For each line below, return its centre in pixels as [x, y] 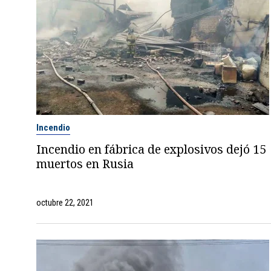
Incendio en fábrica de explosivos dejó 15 [151, 149]
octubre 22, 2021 [65, 202]
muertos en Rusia [85, 163]
